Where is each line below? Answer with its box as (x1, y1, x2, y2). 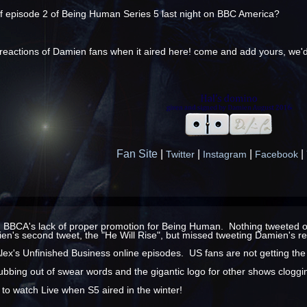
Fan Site (116, 148, 158, 160)
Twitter (165, 149, 195, 160)
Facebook (254, 149, 298, 160)
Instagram (202, 149, 247, 160)
